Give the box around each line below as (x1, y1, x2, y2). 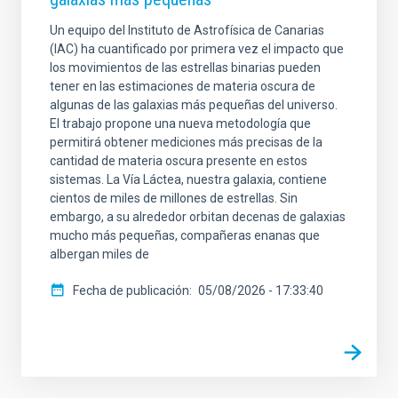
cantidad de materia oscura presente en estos (50, 154, 307, 169)
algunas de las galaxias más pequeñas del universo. (50, 98, 338, 113)
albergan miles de (50, 247, 149, 262)
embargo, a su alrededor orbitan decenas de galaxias (50, 210, 346, 225)
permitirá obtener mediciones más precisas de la (50, 135, 322, 150)
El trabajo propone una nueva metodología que (50, 116, 311, 131)
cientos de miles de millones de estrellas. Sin (50, 191, 298, 206)
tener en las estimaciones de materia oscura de (50, 79, 315, 94)
